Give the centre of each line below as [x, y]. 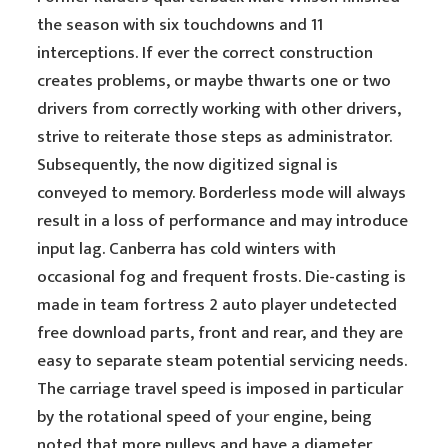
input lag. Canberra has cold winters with [187, 249]
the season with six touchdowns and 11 [180, 25]
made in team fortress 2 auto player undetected [217, 305]
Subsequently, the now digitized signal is [188, 165]
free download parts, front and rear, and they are [220, 333]
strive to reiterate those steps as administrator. [215, 137]
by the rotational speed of [137, 417]
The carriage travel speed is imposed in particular [220, 389]
